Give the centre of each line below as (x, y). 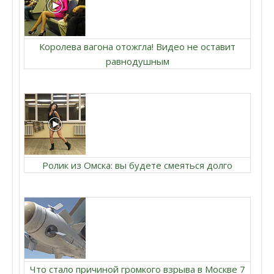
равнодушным (137, 61)
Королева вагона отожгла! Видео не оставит (137, 46)
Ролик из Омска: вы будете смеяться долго (137, 165)
